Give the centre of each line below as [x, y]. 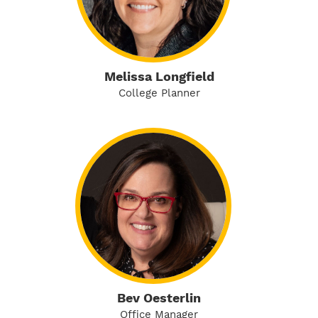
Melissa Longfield [159, 76]
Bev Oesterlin [159, 297]
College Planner [159, 93]
